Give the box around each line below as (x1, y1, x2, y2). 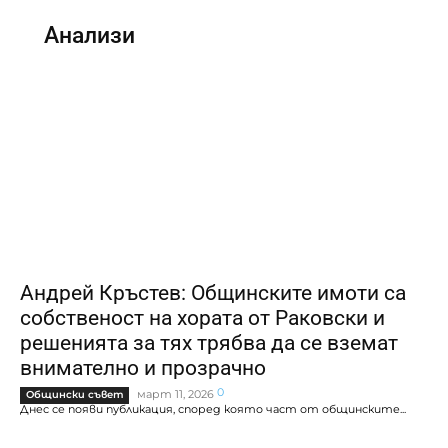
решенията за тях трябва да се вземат (20, 330, 398, 355)
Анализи (44, 21, 135, 49)
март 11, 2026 (137, 386, 214, 401)
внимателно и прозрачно (20, 355, 266, 380)
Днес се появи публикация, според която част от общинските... (20, 401, 406, 416)
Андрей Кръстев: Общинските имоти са (20, 280, 406, 305)
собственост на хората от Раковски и (20, 305, 385, 330)
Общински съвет (26, 387, 123, 401)
